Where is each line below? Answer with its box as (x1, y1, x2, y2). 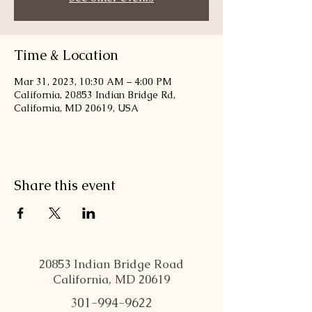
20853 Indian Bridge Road (39, 256, 184, 272)
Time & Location (14, 46, 118, 65)
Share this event (14, 176, 116, 195)
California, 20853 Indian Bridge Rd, (14, 88, 175, 102)
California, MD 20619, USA (14, 102, 139, 115)
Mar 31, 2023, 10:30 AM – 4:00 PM (14, 75, 172, 88)
